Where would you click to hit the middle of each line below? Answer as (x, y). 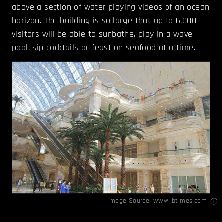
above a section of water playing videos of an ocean (111, 7)
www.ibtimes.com (180, 200)
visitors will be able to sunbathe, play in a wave (102, 34)
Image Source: (131, 200)
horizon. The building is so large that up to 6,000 (104, 20)
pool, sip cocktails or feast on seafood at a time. (104, 47)
